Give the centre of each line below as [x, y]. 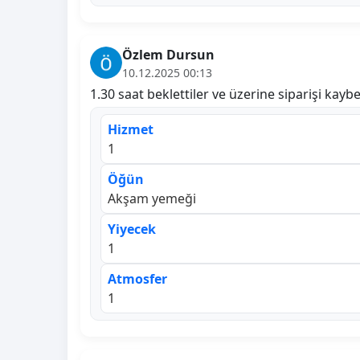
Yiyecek [132, 229]
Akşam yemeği [152, 198]
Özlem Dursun [168, 54]
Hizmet [131, 129]
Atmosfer [137, 278]
